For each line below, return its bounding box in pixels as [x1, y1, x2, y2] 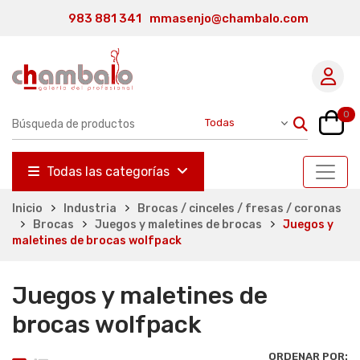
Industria [63, 201, 117, 215]
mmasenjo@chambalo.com [149, 11, 309, 26]
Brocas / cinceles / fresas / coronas [137, 201, 342, 215]
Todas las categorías [43, 163, 173, 179]
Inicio [12, 201, 43, 215]
